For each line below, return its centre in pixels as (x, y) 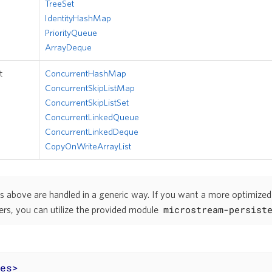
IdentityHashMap (78, 18)
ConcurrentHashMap (86, 73)
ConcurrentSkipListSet (87, 102)
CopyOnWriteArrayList (88, 146)
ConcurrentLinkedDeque (92, 131)
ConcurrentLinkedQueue (92, 117)
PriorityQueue (71, 32)
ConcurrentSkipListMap (90, 87)
